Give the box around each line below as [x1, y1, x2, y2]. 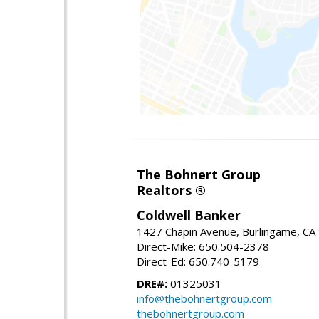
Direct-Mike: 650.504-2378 [137, 239, 269, 254]
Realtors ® [137, 182, 206, 199]
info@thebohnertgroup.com [137, 291, 272, 306]
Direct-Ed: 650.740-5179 [137, 254, 259, 269]
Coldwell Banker [137, 206, 241, 224]
